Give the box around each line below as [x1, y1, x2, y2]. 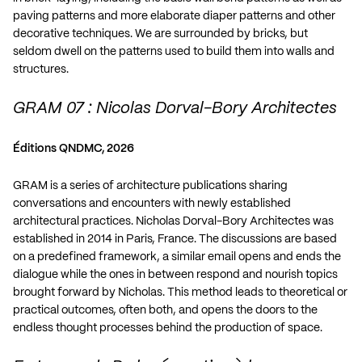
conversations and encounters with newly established [13, 197, 291, 209]
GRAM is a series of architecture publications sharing [13, 179, 288, 192]
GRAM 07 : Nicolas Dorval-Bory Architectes [13, 100, 337, 116]
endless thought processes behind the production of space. [13, 322, 322, 334]
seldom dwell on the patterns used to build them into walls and [13, 45, 335, 57]
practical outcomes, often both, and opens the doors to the [13, 304, 318, 316]
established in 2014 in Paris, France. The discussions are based [13, 233, 337, 245]
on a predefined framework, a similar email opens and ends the [13, 250, 341, 263]
